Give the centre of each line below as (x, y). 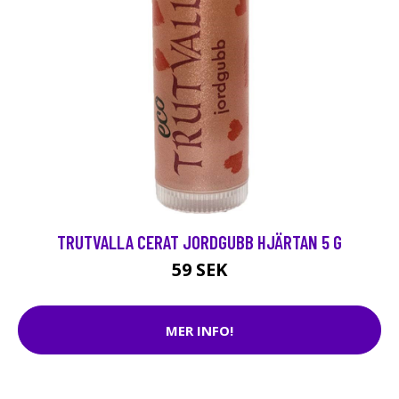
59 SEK (199, 269)
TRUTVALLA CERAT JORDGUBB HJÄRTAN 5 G (199, 242)
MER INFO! (199, 330)
